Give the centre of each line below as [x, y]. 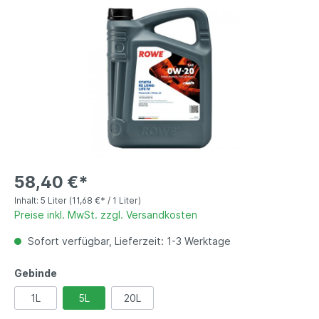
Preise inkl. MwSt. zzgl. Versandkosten [106, 215]
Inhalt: [27, 201]
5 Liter [55, 201]
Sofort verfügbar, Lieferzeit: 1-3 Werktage [128, 241]
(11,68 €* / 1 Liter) [105, 201]
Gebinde [36, 273]
